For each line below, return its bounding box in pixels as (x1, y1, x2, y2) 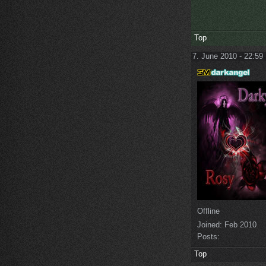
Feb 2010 (222, 220, 256, 229)
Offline (197, 206, 220, 216)
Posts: (197, 232, 220, 241)
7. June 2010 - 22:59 (192, 52, 263, 61)
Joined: (197, 220, 222, 229)
